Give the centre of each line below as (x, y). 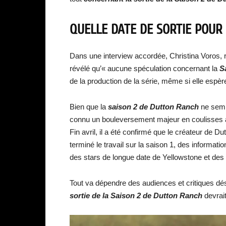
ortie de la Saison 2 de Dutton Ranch (139, 195)
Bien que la (89, 107)
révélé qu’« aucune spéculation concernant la (144, 68)
